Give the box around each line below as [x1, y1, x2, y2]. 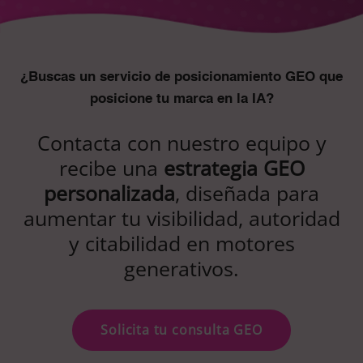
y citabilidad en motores [68, 229, 295, 258]
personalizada [44, 179, 175, 207]
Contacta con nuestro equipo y [36, 129, 327, 157]
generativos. [124, 254, 239, 283]
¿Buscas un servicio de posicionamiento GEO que [20, 70, 343, 85]
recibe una [58, 154, 164, 182]
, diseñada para [175, 179, 319, 207]
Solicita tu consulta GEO [100, 321, 263, 340]
